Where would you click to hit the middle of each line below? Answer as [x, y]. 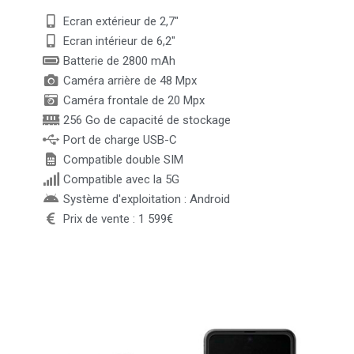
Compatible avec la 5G [121, 179]
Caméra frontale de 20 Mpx [134, 100]
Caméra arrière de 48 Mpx [130, 80]
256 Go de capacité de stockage [147, 120]
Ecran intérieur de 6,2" [119, 41]
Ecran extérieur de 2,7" [121, 21]
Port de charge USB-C [120, 139]
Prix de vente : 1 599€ [118, 218]
